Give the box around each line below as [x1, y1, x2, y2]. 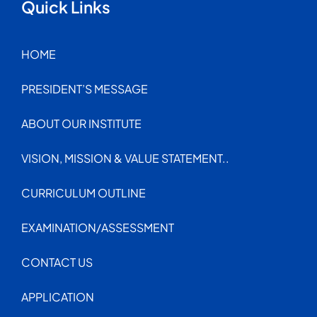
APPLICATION [21, 289, 94, 304]
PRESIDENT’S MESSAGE [21, 81, 148, 96]
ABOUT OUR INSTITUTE [21, 115, 142, 131]
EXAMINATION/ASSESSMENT [21, 219, 174, 235]
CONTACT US [21, 254, 93, 270]
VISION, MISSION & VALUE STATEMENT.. [21, 150, 229, 166]
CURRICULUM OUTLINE [21, 185, 146, 200]
